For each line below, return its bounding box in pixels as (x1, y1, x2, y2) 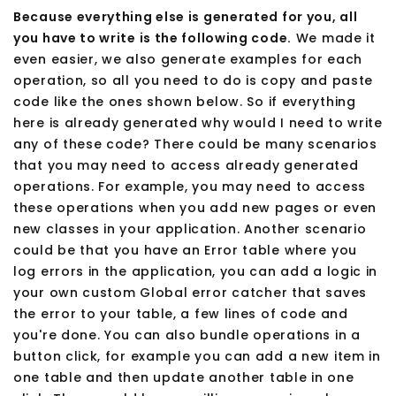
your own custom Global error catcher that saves (13, 284, 367, 302)
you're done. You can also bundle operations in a (13, 326, 361, 345)
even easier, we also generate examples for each (13, 50, 362, 69)
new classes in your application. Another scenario (13, 220, 367, 239)
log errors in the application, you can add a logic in (13, 263, 378, 281)
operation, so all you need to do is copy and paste (13, 72, 374, 90)
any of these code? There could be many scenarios (13, 135, 377, 154)
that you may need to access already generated (13, 156, 359, 175)
